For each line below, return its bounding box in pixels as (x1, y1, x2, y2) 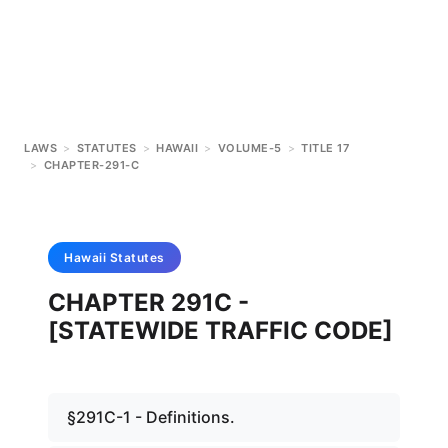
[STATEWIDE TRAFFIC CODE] (48, 316, 393, 345)
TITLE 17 (301, 141, 349, 155)
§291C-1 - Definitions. (67, 407, 235, 427)
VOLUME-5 (217, 141, 282, 155)
